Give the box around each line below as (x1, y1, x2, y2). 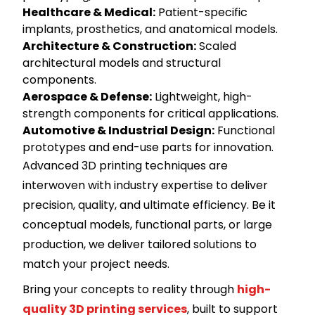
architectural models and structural (22, 55, 221, 72)
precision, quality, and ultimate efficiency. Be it (22, 197, 276, 214)
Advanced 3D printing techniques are (22, 157, 228, 174)
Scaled (196, 38, 236, 55)
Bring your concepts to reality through (22, 281, 237, 298)
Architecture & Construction (22, 38, 193, 55)
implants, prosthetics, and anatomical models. (22, 21, 278, 38)
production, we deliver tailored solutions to (22, 236, 257, 253)
